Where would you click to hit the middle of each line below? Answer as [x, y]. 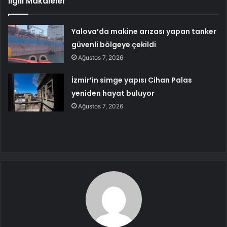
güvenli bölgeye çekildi [114, 45]
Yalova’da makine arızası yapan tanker [144, 32]
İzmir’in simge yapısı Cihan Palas [132, 80]
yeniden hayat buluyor [113, 93]
